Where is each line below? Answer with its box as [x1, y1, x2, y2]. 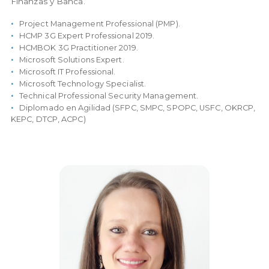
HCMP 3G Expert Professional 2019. [19, 31, 155, 41]
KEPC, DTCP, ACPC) [10, 115, 86, 124]
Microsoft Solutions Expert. [19, 55, 124, 65]
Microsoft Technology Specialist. [19, 79, 147, 89]
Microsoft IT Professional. [19, 67, 116, 77]
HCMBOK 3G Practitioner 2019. [19, 43, 138, 53]
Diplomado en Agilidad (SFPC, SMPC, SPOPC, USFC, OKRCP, [19, 103, 256, 113]
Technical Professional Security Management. [19, 91, 199, 101]
